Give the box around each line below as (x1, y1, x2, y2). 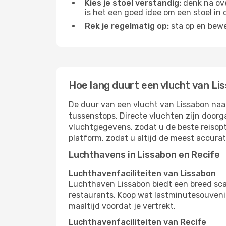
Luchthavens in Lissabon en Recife (69, 149, 220, 160)
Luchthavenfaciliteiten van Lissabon (69, 168, 216, 178)
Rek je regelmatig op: (85, 21, 169, 31)
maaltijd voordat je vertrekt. (69, 201, 176, 211)
